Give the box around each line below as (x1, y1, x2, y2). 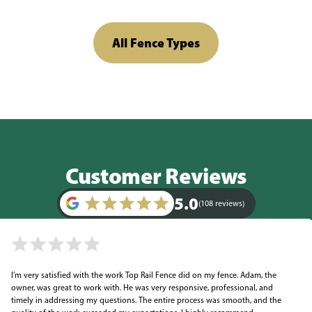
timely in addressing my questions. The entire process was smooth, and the (11, 295, 281, 305)
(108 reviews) (198, 198, 244, 208)
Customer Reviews (65, 162, 247, 189)
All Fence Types (112, 35, 200, 51)
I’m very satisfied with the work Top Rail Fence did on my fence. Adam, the (11, 270, 276, 280)
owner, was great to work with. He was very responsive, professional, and (11, 283, 273, 292)
